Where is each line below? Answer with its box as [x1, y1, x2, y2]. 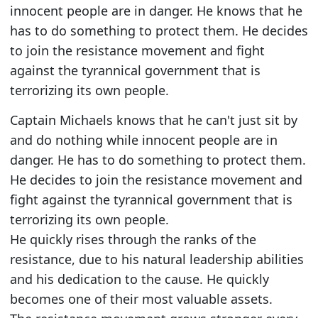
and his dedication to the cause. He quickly [9, 270, 269, 288]
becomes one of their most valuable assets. [9, 290, 273, 308]
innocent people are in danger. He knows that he [9, 1, 302, 19]
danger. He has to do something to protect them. [9, 151, 306, 169]
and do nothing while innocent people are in [9, 131, 278, 149]
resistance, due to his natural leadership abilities [9, 251, 304, 268]
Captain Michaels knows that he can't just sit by [9, 111, 297, 129]
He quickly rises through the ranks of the [9, 231, 256, 248]
